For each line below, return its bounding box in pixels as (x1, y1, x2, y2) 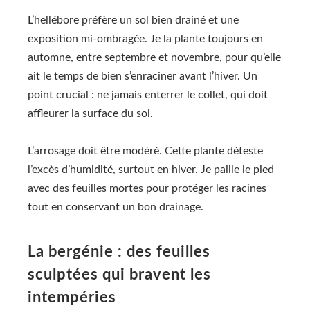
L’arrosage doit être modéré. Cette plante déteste (28, 145, 263, 157)
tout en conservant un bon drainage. (28, 201, 203, 213)
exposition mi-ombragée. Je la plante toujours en (28, 33, 263, 45)
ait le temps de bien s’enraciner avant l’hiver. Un (28, 71, 257, 82)
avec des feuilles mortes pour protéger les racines (28, 183, 266, 194)
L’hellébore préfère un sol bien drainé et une (28, 15, 239, 26)
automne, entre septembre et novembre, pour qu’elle (28, 52, 281, 64)
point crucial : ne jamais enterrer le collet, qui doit (28, 89, 268, 101)
